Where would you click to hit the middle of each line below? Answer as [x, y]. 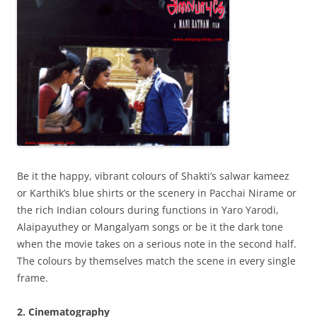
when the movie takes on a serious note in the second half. [157, 244]
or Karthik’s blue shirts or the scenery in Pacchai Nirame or [157, 193]
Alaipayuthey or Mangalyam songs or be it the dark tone [150, 227]
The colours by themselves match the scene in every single [156, 261]
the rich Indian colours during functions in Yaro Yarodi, [148, 210]
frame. [33, 278]
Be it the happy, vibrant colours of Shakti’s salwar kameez [153, 176]
